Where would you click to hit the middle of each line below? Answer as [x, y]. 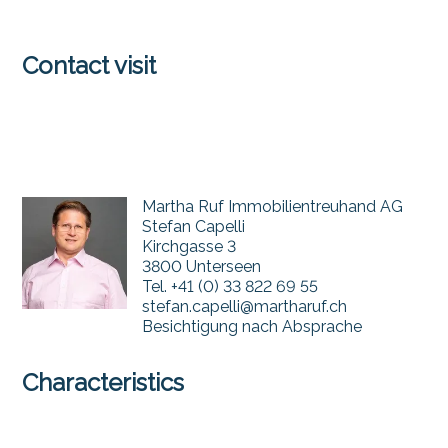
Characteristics [103, 382]
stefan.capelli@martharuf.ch [244, 306]
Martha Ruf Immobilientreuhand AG [272, 206]
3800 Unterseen [201, 266]
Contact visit [89, 65]
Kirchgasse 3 [188, 246]
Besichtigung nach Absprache [251, 326]
